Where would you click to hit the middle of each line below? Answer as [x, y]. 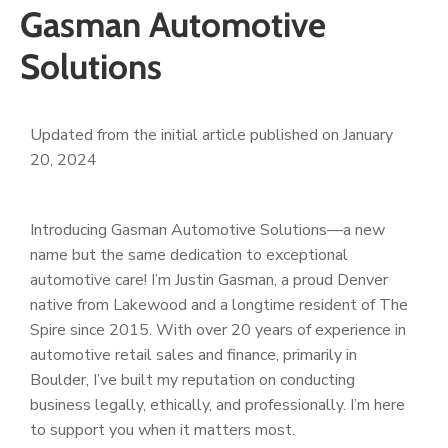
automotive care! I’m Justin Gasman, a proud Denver [209, 279]
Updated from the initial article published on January [211, 134]
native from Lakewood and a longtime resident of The [219, 304]
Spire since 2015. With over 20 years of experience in [218, 329]
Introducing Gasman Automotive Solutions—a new [207, 229]
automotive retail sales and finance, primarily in [193, 354]
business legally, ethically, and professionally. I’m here [217, 404]
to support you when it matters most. [162, 429]
